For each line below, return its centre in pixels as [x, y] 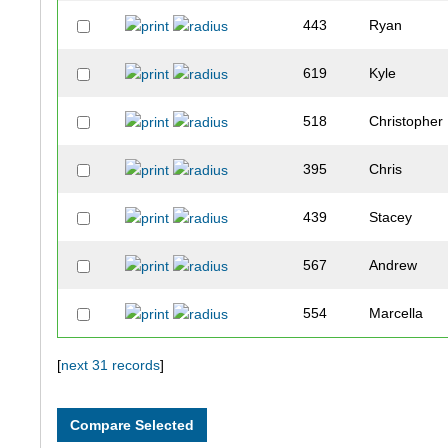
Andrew [393, 265]
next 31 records [111, 365]
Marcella [396, 313]
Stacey [391, 217]
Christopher [406, 121]
